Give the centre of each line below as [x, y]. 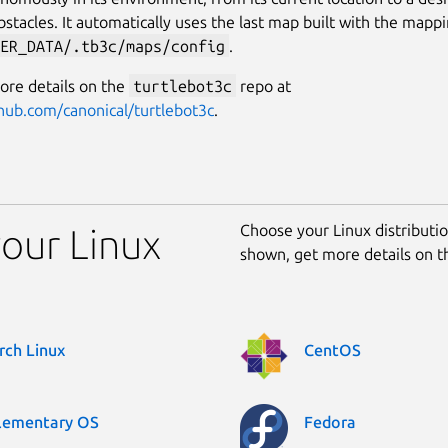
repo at [263, 85]
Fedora [330, 421]
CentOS [332, 349]
